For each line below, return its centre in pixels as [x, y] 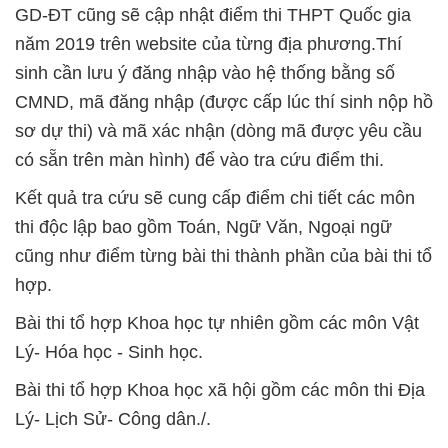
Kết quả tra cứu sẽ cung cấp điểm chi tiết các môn [215, 198]
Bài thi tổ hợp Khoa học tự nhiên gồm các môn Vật [217, 323]
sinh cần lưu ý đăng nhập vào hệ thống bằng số [205, 73]
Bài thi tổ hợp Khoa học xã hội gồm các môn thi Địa [220, 390]
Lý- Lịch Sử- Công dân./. [113, 419]
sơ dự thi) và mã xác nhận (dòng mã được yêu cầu [218, 131]
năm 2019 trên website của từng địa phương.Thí [208, 44]
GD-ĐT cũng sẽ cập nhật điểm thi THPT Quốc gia [213, 15]
